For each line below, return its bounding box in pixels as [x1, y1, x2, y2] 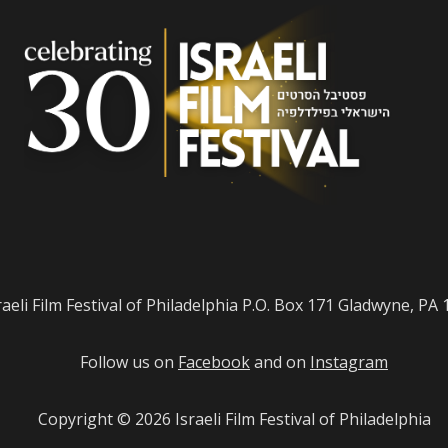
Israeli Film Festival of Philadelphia [174, 408, 431, 430]
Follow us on [80, 351, 178, 373]
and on [250, 351, 310, 373]
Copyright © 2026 [37, 408, 175, 430]
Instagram [310, 351, 388, 373]
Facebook [178, 351, 250, 373]
